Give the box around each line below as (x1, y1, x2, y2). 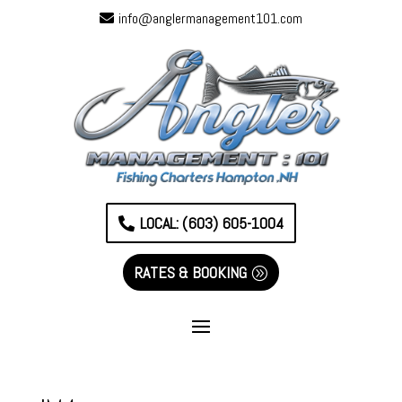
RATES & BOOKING (134, 261, 247, 283)
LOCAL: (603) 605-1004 (139, 212, 284, 233)
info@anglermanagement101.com (118, 8, 302, 28)
